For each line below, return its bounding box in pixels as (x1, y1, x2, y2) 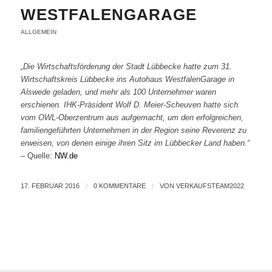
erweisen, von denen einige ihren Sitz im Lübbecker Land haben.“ (20, 138, 250, 148)
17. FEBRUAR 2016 (20, 182, 80, 190)
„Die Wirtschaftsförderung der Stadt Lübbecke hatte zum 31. (20, 62, 232, 72)
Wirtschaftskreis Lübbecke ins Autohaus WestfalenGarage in (20, 75, 234, 84)
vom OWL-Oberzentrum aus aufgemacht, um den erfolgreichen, (20, 113, 243, 123)
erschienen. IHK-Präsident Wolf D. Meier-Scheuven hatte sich (20, 100, 238, 110)
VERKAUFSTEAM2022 (175, 182, 244, 190)
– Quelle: (20, 151, 55, 161)
